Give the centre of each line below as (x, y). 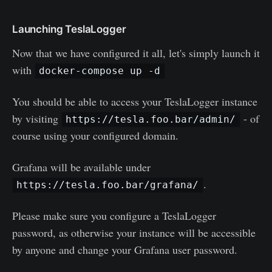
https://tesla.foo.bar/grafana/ (108, 185)
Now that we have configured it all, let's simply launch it (136, 53)
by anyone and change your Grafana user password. (125, 249)
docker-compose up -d (100, 71)
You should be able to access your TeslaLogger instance (135, 101)
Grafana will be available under (81, 167)
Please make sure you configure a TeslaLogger (114, 215)
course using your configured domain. (95, 135)
